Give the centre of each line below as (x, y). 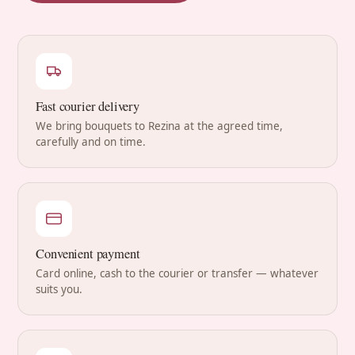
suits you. (59, 289)
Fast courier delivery (88, 106)
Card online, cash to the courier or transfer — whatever (177, 273)
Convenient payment (88, 253)
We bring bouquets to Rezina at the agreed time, (160, 126)
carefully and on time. (91, 141)
